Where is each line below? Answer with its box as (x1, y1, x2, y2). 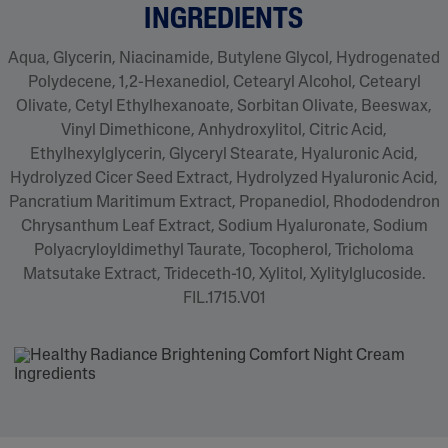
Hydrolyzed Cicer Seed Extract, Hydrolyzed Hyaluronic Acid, (10, 170, 438, 187)
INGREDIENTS (144, 5, 304, 35)
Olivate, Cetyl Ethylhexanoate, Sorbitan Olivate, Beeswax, (16, 98, 432, 115)
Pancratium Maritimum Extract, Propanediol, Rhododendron (8, 194, 440, 211)
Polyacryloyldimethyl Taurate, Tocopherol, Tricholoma (34, 242, 414, 259)
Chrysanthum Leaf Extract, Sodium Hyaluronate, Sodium (20, 218, 428, 235)
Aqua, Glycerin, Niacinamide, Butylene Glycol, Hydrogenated (8, 50, 440, 67)
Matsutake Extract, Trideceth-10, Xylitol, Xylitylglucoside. (22, 266, 426, 283)
